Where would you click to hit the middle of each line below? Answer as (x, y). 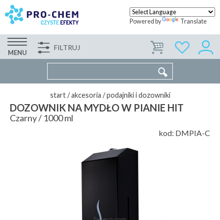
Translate (193, 21)
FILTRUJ (67, 47)
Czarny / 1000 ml (41, 118)
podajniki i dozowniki (138, 95)
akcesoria (86, 95)
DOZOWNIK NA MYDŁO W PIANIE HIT (97, 108)
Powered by (146, 21)
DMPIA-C (193, 133)
